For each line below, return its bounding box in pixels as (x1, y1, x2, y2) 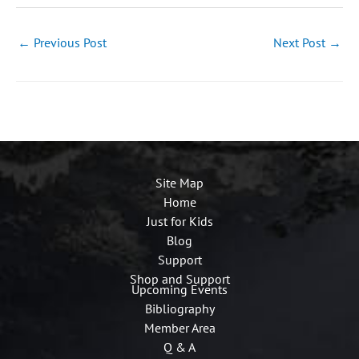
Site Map (155, 174, 204, 192)
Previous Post (30, 34, 107, 52)
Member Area (143, 318, 216, 337)
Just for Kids (146, 212, 213, 231)
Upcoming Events (131, 280, 228, 298)
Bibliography (144, 299, 215, 317)
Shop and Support (129, 270, 230, 288)
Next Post (273, 34, 329, 52)
